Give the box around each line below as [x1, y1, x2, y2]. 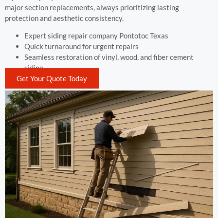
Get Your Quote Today [17, 74, 87, 83]
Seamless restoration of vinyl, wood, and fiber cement [24, 53, 194, 62]
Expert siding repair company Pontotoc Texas [24, 31, 168, 40]
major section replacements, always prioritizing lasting [5, 2, 179, 12]
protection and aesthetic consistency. [5, 13, 124, 22]
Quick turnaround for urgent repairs [24, 42, 139, 51]
